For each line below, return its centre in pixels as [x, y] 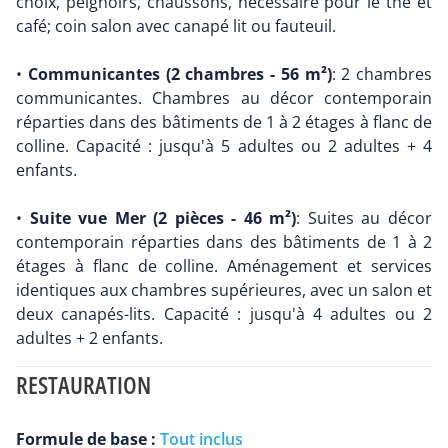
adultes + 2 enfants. [89, 338]
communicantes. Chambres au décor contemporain [224, 98]
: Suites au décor [364, 218]
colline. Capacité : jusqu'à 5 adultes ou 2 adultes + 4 [224, 146]
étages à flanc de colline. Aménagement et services [224, 266]
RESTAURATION [83, 385]
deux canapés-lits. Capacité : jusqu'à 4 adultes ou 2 [224, 314]
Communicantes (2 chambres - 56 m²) [179, 74]
